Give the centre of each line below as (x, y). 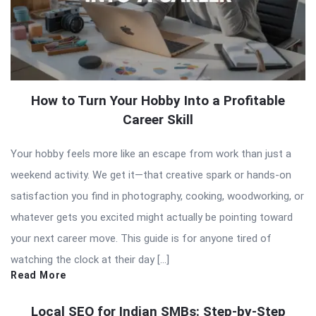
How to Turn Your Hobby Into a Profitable (158, 101)
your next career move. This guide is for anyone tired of (141, 239)
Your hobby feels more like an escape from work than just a (151, 154)
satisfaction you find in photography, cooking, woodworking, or (157, 196)
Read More (39, 275)
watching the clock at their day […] (90, 260)
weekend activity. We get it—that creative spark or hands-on (151, 175)
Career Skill (158, 120)
